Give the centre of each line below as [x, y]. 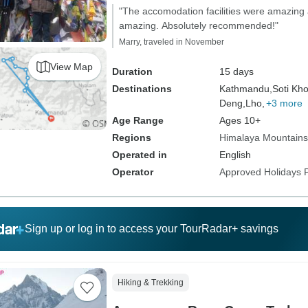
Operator [132, 172]
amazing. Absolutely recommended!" [198, 25]
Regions [131, 137]
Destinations [142, 89]
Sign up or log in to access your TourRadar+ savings [151, 229]
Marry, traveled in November [171, 42]
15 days [236, 71]
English [235, 155]
